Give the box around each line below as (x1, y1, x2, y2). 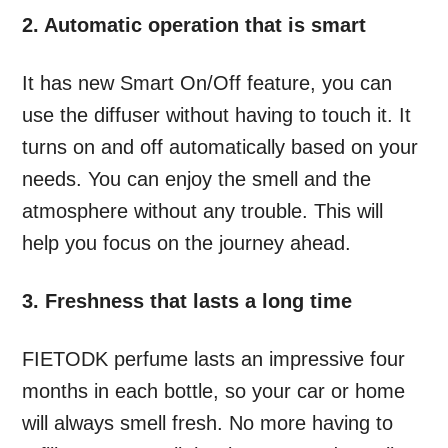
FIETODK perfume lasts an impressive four (22, 348, 406, 371)
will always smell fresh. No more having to (22, 412, 394, 435)
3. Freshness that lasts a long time (22, 290, 353, 313)
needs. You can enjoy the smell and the (22, 168, 372, 191)
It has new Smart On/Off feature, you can (22, 72, 393, 95)
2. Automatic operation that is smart (22, 14, 367, 37)
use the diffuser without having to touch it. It (22, 104, 412, 127)
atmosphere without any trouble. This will (22, 200, 384, 223)
